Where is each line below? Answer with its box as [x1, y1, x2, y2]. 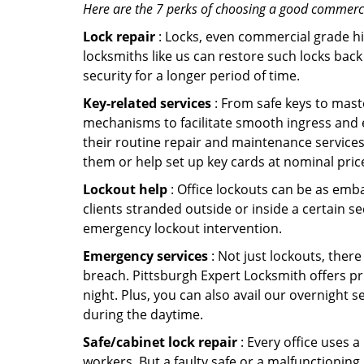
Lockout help [83, 180, 167, 198]
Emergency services [83, 247, 208, 265]
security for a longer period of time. [83, 67, 300, 84]
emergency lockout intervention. [83, 219, 282, 237]
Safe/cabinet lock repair [83, 333, 237, 351]
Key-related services [83, 94, 211, 112]
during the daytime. [83, 305, 203, 323]
